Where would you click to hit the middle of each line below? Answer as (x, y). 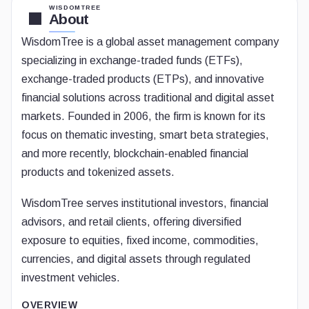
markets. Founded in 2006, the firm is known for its (143, 116)
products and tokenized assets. (98, 172)
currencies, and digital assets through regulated (136, 259)
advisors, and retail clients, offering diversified (131, 222)
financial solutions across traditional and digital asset (148, 98)
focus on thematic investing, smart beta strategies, (145, 135)
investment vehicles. (71, 278)
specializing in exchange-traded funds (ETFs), (132, 60)
